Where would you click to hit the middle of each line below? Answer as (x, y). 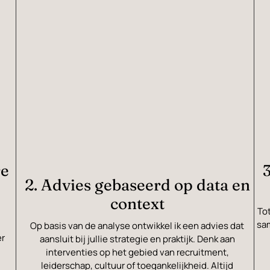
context (137, 204)
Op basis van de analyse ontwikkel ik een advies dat (137, 226)
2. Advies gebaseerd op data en (137, 185)
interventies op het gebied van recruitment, (137, 253)
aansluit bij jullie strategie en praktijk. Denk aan (137, 239)
